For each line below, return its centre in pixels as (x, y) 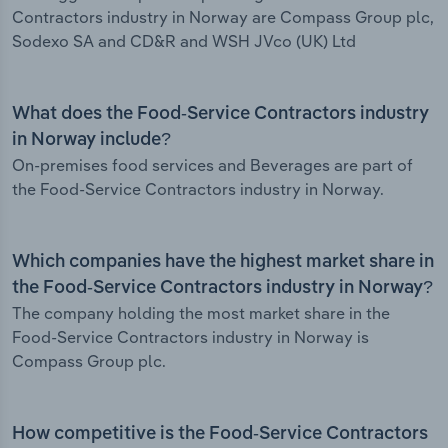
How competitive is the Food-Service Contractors (220, 434)
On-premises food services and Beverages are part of (212, 165)
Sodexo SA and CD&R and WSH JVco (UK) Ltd (184, 41)
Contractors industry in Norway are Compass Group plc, (223, 17)
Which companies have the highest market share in (223, 262)
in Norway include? (91, 140)
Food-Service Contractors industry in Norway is (190, 337)
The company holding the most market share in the (201, 313)
